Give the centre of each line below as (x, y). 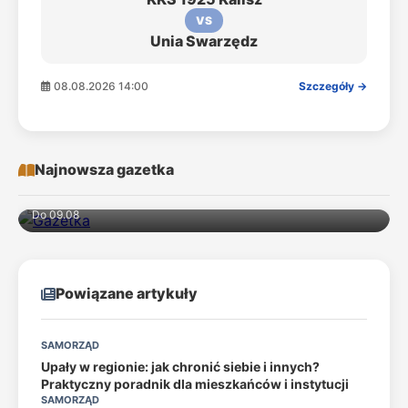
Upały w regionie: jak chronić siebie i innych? (180, 367)
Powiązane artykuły (127, 293)
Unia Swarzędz (204, 41)
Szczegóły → (333, 86)
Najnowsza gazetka (104, 169)
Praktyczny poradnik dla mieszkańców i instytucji (195, 384)
